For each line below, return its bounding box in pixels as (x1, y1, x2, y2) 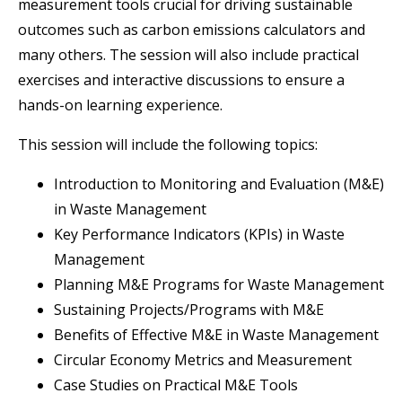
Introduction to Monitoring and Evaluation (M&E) (54, 174, 384, 195)
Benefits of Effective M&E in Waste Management (54, 325, 379, 345)
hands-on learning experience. (18, 95, 223, 116)
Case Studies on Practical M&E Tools (54, 375, 298, 396)
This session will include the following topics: (18, 135, 318, 155)
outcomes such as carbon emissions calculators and (18, 20, 365, 40)
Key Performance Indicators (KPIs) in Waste (54, 224, 345, 245)
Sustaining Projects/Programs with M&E (54, 300, 324, 320)
